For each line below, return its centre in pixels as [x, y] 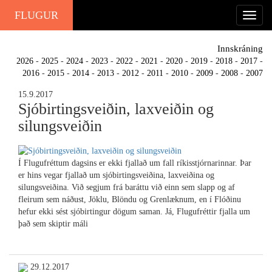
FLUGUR [36, 15]
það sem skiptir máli [53, 224]
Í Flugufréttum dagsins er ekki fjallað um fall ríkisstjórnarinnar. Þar [135, 163]
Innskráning [240, 49]
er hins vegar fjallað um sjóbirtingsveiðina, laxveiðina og [116, 175]
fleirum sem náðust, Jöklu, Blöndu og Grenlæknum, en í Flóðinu [130, 200]
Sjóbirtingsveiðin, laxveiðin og [116, 109]
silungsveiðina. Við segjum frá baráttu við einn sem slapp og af [127, 188]
